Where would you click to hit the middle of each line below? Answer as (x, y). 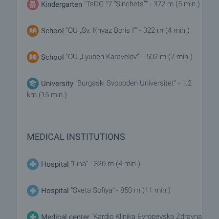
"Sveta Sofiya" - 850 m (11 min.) (121, 190)
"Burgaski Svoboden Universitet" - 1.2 (132, 83)
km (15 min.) (47, 95)
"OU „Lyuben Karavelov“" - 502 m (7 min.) (129, 57)
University (57, 83)
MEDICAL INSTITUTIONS (76, 137)
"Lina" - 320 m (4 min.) (105, 164)
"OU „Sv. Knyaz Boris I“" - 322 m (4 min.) (127, 31)
